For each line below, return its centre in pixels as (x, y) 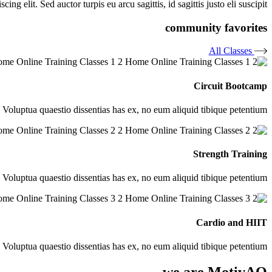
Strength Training (230, 154)
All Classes (230, 51)
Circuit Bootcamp (230, 86)
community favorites (216, 27)
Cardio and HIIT (232, 222)
